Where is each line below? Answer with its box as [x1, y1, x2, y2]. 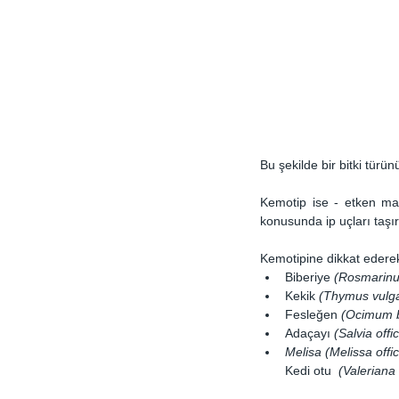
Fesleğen [285, 307, 341, 322]
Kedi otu [285, 363, 338, 379]
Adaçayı [285, 326, 334, 341]
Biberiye [285, 270, 330, 285]
